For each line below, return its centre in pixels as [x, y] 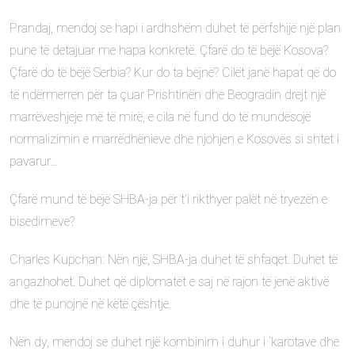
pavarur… [34, 161]
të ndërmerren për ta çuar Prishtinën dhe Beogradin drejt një [168, 95]
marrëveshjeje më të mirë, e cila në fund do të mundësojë [160, 117]
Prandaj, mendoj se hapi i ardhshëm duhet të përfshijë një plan [175, 28]
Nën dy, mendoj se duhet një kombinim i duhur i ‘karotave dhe [174, 342]
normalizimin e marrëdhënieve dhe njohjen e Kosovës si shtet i [174, 139]
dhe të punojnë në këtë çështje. [90, 304]
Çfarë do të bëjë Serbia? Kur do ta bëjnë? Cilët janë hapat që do [173, 73]
